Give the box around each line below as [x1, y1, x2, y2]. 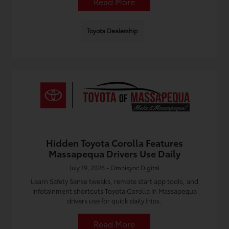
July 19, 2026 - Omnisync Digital [69, 163, 160, 172]
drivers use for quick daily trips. [67, 196, 162, 205]
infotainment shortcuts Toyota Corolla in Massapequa [32, 186, 197, 195]
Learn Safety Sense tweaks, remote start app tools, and [30, 176, 198, 186]
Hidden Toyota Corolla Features [45, 136, 183, 149]
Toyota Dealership [86, 26, 138, 35]
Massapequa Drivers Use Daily [48, 147, 180, 160]
